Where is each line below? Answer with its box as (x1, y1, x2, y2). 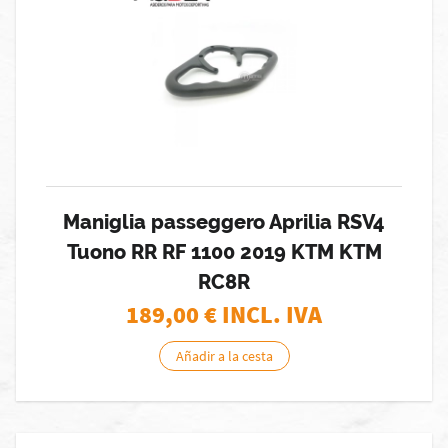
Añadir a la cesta (175, 347, 273, 365)
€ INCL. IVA (204, 299, 322, 330)
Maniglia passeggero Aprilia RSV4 (63, 210, 385, 234)
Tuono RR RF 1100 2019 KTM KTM (66, 240, 382, 264)
